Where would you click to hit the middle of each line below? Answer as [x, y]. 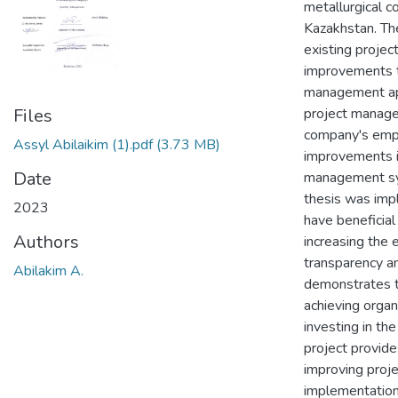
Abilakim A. [48, 271]
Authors [46, 243]
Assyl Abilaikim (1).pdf [83, 145]
